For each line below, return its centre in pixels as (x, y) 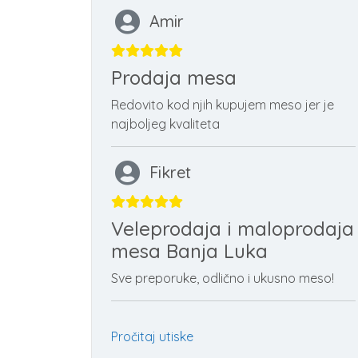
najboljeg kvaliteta (165, 123)
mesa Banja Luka (189, 251)
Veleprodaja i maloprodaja (233, 228)
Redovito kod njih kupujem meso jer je (223, 104)
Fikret (170, 172)
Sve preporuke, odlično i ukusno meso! (223, 278)
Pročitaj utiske (152, 336)
